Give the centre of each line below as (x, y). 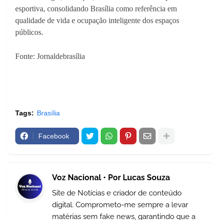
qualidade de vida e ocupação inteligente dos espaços (97, 20)
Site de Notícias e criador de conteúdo (117, 193)
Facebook (54, 136)
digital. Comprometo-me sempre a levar (120, 205)
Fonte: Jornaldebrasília (50, 56)
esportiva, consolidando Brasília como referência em (96, 9)
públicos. (29, 32)
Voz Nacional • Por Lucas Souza (111, 178)
